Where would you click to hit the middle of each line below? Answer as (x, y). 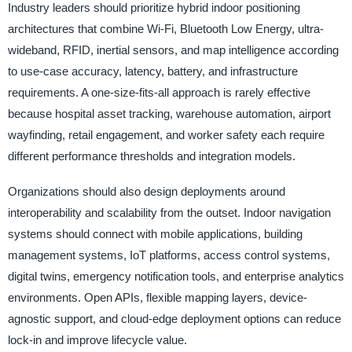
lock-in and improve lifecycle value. (97, 340)
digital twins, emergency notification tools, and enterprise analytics (176, 277)
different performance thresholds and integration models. (151, 156)
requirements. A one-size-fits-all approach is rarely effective (159, 93)
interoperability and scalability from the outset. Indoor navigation (169, 213)
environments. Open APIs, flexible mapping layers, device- (157, 298)
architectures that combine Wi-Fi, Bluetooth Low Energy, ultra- (165, 29)
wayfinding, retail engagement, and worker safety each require (166, 135)
